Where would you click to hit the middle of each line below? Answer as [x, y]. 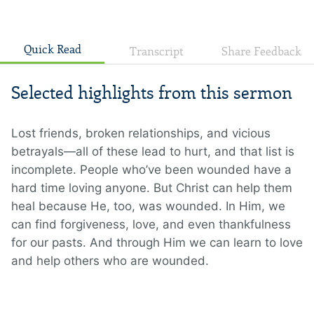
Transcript [157, 52]
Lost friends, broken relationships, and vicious [141, 134]
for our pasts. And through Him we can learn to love [157, 243]
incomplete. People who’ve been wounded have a [151, 170]
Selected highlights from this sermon [152, 93]
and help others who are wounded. [112, 261]
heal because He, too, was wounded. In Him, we [148, 206]
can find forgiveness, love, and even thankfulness [151, 225]
